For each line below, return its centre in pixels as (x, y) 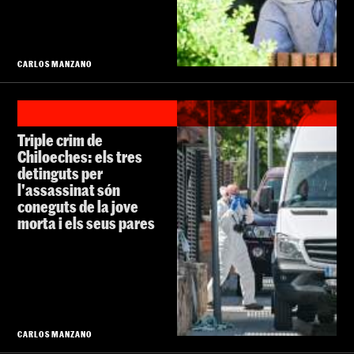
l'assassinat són (69, 190)
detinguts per (60, 173)
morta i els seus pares (86, 223)
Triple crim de (60, 140)
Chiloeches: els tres (80, 157)
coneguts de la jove (78, 207)
